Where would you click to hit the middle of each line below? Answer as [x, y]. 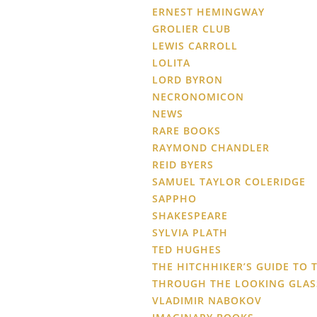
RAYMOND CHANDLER [211, 148]
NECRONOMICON [198, 97]
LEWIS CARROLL [195, 46]
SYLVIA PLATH [190, 233]
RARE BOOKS [186, 131]
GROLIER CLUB [191, 29]
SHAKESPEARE [190, 216]
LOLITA [171, 63]
